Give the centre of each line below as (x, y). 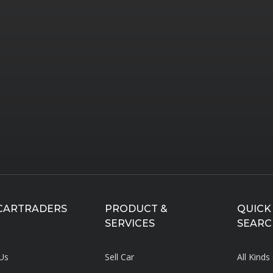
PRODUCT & (136, 209)
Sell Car (119, 257)
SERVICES (129, 223)
